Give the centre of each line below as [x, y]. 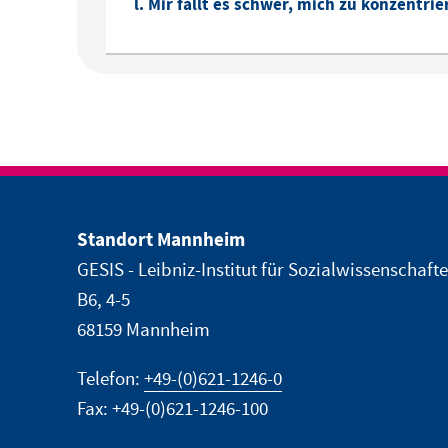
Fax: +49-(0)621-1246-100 [172, 410]
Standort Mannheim [160, 241]
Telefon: [110, 380]
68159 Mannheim [143, 331]
